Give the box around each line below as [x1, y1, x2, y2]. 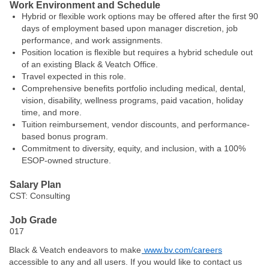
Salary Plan [10, 180, 61, 190]
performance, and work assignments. [22, 35, 165, 45]
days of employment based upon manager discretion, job [22, 23, 238, 33]
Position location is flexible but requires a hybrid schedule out [22, 47, 253, 57]
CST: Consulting [10, 191, 70, 201]
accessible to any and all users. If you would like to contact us [9, 257, 242, 267]
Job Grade [10, 215, 57, 225]
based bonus [22, 131, 73, 141]
